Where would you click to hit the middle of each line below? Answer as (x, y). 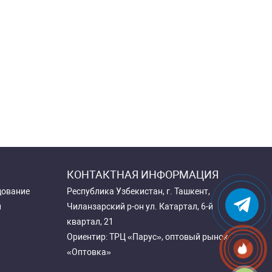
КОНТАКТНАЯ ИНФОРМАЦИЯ (142, 175)
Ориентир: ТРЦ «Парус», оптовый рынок (147, 237)
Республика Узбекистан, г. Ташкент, (138, 191)
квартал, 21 (90, 222)
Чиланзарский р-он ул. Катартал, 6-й (140, 206)
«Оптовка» (89, 252)
